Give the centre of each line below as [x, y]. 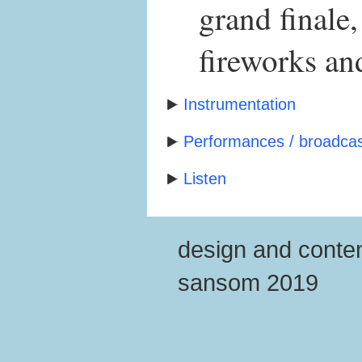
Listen [205, 179]
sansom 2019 [248, 282]
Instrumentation [240, 104]
